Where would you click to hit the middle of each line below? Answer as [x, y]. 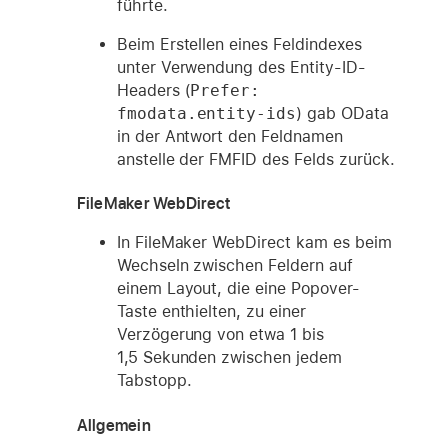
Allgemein [113, 425]
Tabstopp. [154, 381]
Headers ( [153, 91]
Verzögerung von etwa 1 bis [220, 335]
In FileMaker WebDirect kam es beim [254, 243]
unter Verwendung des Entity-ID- [241, 68]
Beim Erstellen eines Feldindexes [239, 45]
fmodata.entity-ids [206, 114]
